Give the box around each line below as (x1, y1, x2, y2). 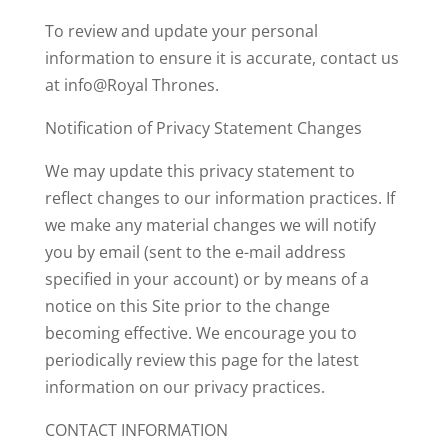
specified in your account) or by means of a (44, 268, 369, 290)
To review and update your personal (44, 20, 318, 42)
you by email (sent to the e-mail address (44, 241, 346, 263)
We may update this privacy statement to (44, 160, 355, 182)
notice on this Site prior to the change (44, 295, 330, 317)
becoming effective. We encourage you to (44, 322, 357, 344)
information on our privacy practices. (44, 376, 325, 398)
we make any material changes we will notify (44, 214, 376, 236)
